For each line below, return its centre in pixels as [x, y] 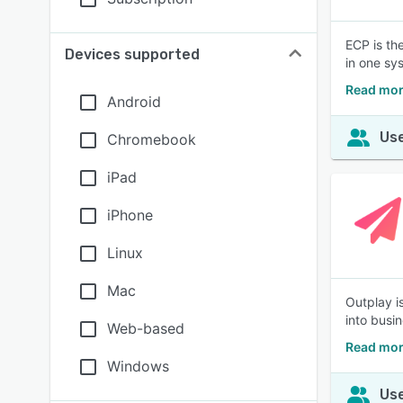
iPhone [130, 215]
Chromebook [152, 139]
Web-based [146, 328]
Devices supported [132, 54]
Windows [138, 366]
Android [134, 102]
